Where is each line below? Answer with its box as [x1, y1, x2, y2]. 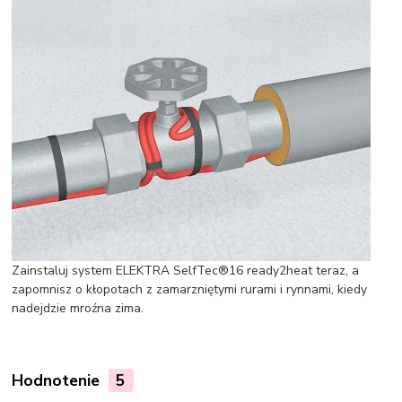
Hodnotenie [12, 369, 105, 391]
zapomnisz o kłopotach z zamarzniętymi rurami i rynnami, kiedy [12, 281, 368, 298]
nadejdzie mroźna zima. [12, 300, 144, 317]
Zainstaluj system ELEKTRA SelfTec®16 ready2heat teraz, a [12, 262, 360, 279]
